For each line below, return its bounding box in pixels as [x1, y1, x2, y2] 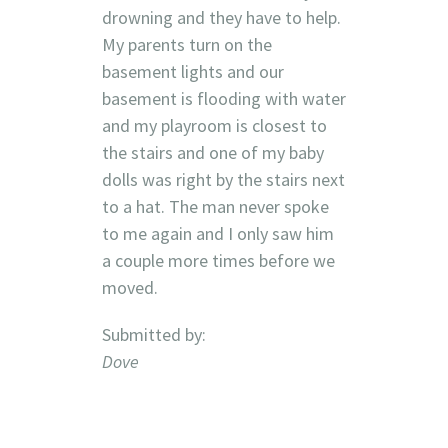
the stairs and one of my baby [101, 140, 324, 164]
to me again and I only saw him [101, 221, 334, 245]
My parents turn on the [101, 32, 272, 56]
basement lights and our [101, 59, 284, 83]
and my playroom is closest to [101, 113, 327, 137]
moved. [101, 275, 158, 299]
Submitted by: [101, 322, 206, 346]
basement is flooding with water [101, 86, 346, 110]
